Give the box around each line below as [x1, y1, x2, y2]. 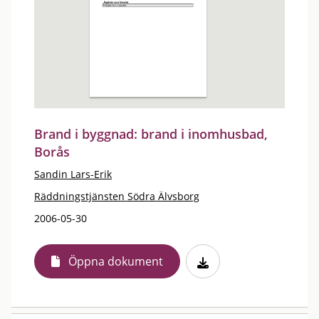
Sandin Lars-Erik [34, 167, 112, 181]
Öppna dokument [68, 253, 163, 269]
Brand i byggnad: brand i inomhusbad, [34, 125, 268, 142]
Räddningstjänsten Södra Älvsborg [34, 189, 199, 203]
